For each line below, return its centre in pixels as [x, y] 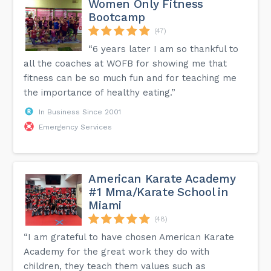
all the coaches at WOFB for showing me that [126, 63]
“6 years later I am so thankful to [164, 49]
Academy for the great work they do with [117, 251]
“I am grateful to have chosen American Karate [129, 237]
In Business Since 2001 [80, 112]
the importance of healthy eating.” [100, 92]
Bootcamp [117, 17]
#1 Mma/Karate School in [158, 192]
